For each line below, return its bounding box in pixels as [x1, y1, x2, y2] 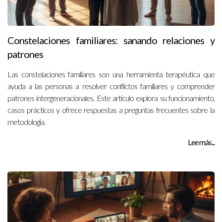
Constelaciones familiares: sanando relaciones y [7, 34, 215, 46]
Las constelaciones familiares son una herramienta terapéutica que [7, 69, 215, 79]
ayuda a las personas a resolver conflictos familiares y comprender [7, 81, 215, 91]
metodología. [7, 117, 45, 126]
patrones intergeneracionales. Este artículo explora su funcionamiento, [7, 93, 215, 103]
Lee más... [188, 137, 215, 147]
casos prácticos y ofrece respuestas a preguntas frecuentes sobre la [7, 105, 215, 114]
